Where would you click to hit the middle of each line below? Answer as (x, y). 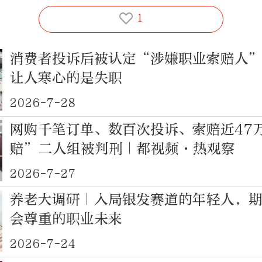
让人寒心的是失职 (66, 78)
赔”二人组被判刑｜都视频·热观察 (123, 148)
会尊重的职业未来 (66, 219)
